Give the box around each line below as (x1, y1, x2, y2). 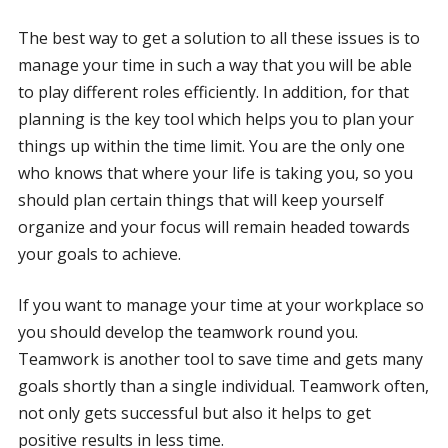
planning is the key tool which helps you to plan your (17, 107, 414, 130)
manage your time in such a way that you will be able (17, 53, 412, 76)
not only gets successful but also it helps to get (17, 401, 371, 424)
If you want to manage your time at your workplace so (17, 293, 424, 316)
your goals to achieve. (17, 242, 181, 265)
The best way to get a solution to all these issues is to (17, 26, 420, 49)
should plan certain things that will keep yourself (17, 188, 384, 211)
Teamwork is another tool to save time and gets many (17, 347, 423, 370)
